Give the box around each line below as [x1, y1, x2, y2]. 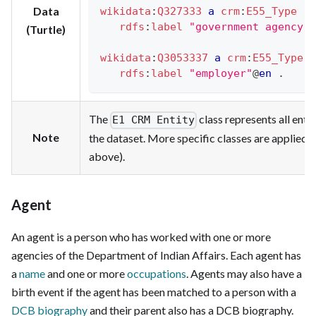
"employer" [189, 66, 253, 80]
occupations [127, 266, 186, 280]
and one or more [45, 266, 127, 280]
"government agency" [189, 20, 310, 33]
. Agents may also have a [186, 266, 302, 280]
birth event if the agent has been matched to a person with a [11, 284, 296, 298]
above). [89, 150, 125, 164]
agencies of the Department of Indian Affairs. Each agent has [11, 248, 301, 262]
